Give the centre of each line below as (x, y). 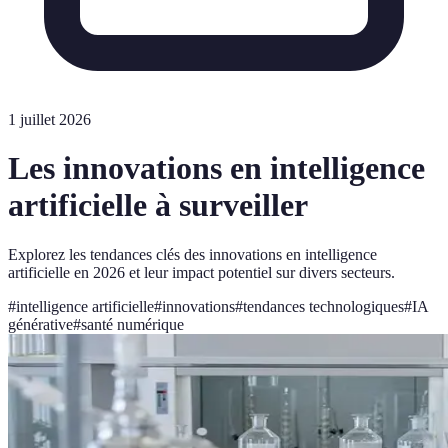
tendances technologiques (323, 306)
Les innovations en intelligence (216, 168)
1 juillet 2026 (49, 119)
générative (40, 324)
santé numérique (132, 324)
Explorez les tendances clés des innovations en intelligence (192, 254)
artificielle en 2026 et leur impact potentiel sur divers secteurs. (201, 272)
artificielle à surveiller (158, 205)
